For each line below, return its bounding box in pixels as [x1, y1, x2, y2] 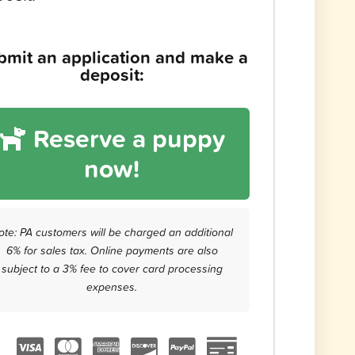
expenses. [86, 279, 138, 296]
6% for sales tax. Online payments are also [6, 242, 218, 259]
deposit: [79, 62, 144, 89]
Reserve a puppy [27, 120, 226, 158]
